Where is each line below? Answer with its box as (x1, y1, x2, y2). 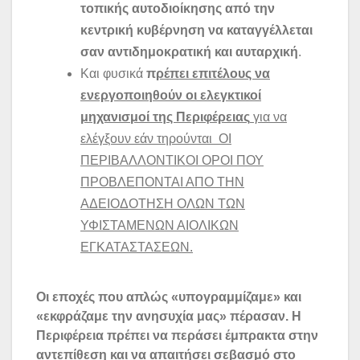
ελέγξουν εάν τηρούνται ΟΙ (80, 132, 231, 146)
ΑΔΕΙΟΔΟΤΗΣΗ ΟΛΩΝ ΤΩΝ (80, 197, 245, 211)
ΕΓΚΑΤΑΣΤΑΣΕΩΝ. (80, 240, 193, 255)
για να (250, 110, 287, 125)
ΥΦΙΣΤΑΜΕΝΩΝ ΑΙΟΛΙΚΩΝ (80, 219, 239, 233)
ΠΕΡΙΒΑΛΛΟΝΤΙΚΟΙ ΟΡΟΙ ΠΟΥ (80, 153, 264, 168)
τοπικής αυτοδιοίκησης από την (80, 2, 275, 16)
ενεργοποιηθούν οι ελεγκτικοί (80, 88, 261, 103)
